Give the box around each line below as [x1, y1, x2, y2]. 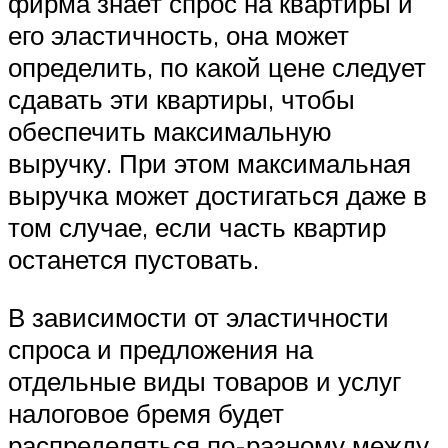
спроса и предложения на [8, 332, 313, 365]
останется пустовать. [8, 243, 259, 276]
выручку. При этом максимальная [8, 147, 411, 180]
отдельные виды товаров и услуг [8, 364, 401, 397]
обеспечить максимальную [8, 115, 332, 148]
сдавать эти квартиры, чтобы [8, 83, 355, 116]
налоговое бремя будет [8, 396, 284, 429]
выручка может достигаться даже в [8, 179, 427, 212]
